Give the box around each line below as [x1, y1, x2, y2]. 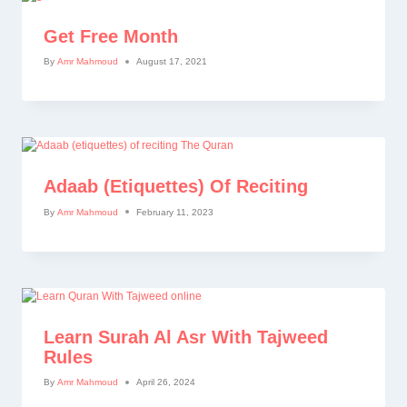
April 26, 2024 [136, 377, 196, 388]
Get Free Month [44, 25, 178, 46]
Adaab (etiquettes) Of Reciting [44, 176, 308, 197]
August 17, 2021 [136, 56, 208, 67]
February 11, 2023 [136, 206, 214, 217]
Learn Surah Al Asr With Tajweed [44, 326, 328, 347]
